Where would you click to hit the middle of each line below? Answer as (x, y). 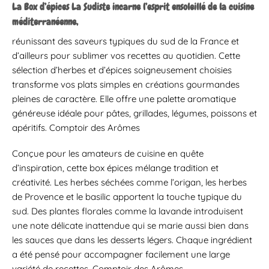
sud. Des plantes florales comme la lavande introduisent (128, 211)
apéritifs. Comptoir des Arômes (76, 127)
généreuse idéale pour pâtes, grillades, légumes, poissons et (134, 113)
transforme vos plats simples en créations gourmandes (126, 84)
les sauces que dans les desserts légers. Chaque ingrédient (132, 240)
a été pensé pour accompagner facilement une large (121, 255)
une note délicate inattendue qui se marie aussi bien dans (130, 226)
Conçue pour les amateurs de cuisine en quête (108, 154)
